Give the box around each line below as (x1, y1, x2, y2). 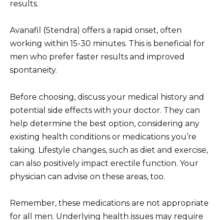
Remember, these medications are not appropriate (10, 198, 209, 208)
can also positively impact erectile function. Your (10, 158, 198, 168)
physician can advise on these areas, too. (10, 171, 165, 181)
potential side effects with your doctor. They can (10, 105, 200, 115)
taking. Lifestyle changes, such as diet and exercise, (10, 145, 208, 155)
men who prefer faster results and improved (10, 52, 185, 62)
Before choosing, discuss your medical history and (10, 92, 204, 102)
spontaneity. (10, 65, 57, 75)
